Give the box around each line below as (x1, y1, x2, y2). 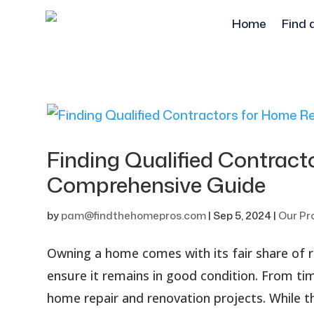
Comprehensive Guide (47, 170, 266, 200)
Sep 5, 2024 (213, 208, 272, 223)
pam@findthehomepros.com (61, 208, 207, 223)
